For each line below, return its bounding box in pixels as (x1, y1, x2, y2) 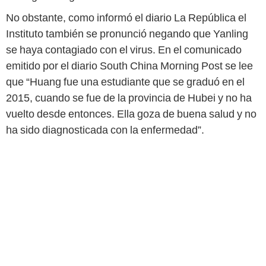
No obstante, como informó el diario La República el (6, 11, 246, 24)
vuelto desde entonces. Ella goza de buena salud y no (6, 107, 256, 121)
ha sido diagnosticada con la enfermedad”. (6, 123, 204, 137)
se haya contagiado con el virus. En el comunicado (6, 43, 242, 56)
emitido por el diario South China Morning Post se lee (6, 59, 253, 72)
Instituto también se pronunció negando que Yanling (6, 27, 248, 40)
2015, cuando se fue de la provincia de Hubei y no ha (6, 91, 252, 104)
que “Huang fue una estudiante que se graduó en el (6, 75, 245, 88)
